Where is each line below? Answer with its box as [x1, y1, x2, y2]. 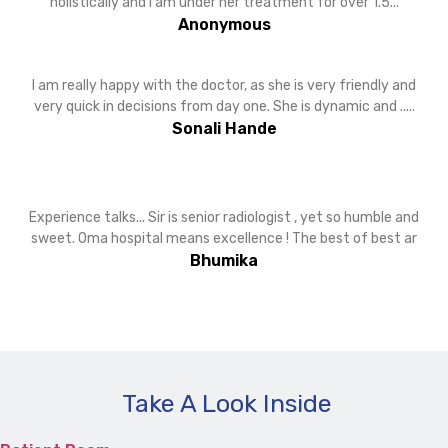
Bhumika [190, 250, 258, 270]
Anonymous [177, 14, 271, 34]
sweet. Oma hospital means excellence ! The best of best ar [31, 229, 417, 247]
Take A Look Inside [122, 388, 332, 418]
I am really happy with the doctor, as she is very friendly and [32, 76, 416, 94]
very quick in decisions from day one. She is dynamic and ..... [33, 97, 415, 115]
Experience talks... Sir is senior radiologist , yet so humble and [29, 208, 419, 226]
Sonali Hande [171, 118, 277, 138]
